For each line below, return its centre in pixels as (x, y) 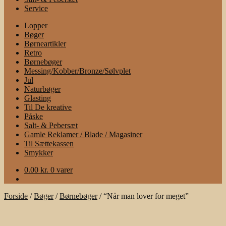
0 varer (62, 170)
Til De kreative (48, 107)
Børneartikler (45, 44)
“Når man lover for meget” (146, 196)
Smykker (39, 153)
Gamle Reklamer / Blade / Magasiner (83, 134)
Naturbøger (42, 89)
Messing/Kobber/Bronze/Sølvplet (77, 71)
